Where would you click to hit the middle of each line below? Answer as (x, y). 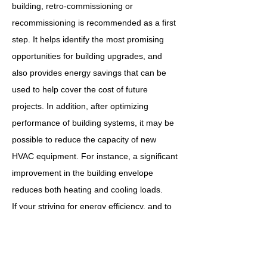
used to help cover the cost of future (80, 89)
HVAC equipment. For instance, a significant (95, 156)
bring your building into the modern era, (86, 223)
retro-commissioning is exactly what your (89, 240)
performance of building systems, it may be (93, 123)
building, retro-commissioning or (72, 6)
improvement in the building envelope (83, 173)
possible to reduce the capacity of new (84, 139)
